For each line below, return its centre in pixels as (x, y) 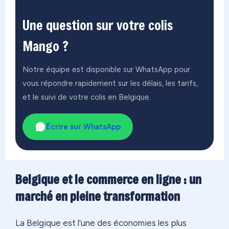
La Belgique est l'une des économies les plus (101, 223)
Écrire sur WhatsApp (83, 127)
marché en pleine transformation (98, 196)
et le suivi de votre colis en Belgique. (87, 97)
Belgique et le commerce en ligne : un (108, 179)
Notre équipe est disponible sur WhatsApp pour (106, 69)
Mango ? (45, 46)
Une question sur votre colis (98, 25)
